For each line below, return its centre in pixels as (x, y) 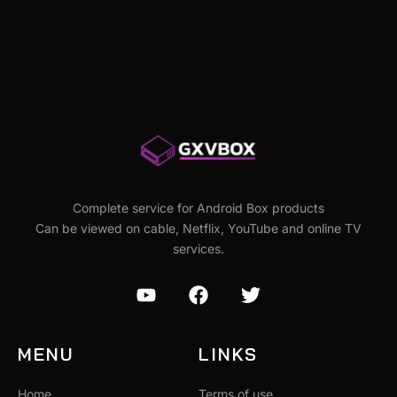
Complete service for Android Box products (198, 208)
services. (198, 249)
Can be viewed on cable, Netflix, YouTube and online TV (198, 229)
